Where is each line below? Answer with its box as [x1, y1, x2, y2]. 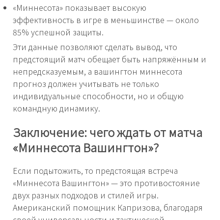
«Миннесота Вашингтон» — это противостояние [13, 176, 200, 189]
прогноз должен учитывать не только [13, 77, 159, 89]
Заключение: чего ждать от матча [13, 123, 202, 140]
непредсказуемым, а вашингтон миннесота [13, 65, 182, 77]
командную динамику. [13, 102, 100, 114]
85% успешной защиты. [13, 26, 104, 38]
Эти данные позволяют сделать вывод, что [13, 40, 177, 53]
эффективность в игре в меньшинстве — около [13, 13, 199, 26]
